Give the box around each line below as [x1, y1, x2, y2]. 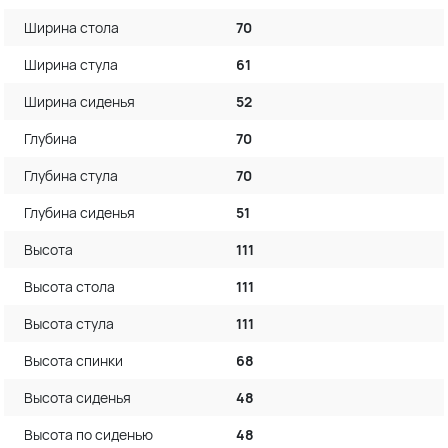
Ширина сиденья [24, 91, 135, 111]
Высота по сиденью [24, 424, 153, 444]
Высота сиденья [24, 387, 131, 407]
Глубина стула [24, 165, 118, 185]
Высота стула [24, 313, 114, 333]
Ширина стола [24, 17, 119, 37]
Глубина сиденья [24, 202, 135, 222]
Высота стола [24, 276, 115, 296]
